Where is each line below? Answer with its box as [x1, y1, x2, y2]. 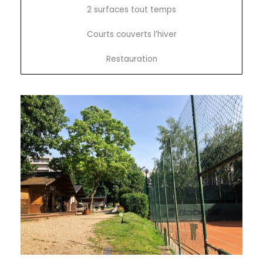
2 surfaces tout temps [87, 4, 176, 16]
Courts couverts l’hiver [86, 29, 177, 41]
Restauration [106, 53, 157, 65]
